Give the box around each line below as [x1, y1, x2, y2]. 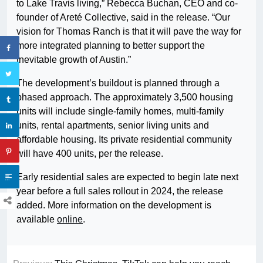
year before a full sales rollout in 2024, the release [16, 186, 223, 197]
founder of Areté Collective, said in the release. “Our [16, 12, 230, 23]
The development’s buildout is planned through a [16, 78, 220, 89]
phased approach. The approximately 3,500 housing [16, 92, 233, 103]
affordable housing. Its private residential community [16, 134, 232, 145]
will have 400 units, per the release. [16, 149, 163, 159]
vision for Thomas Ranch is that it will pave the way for [16, 26, 241, 37]
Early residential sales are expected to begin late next [16, 172, 238, 183]
